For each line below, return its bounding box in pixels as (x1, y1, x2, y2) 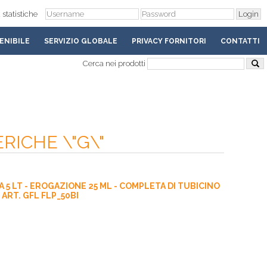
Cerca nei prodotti (83, 59, 147, 68)
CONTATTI (221, 37, 260, 45)
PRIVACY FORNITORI (132, 37, 206, 45)
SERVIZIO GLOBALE (44, 37, 117, 45)
